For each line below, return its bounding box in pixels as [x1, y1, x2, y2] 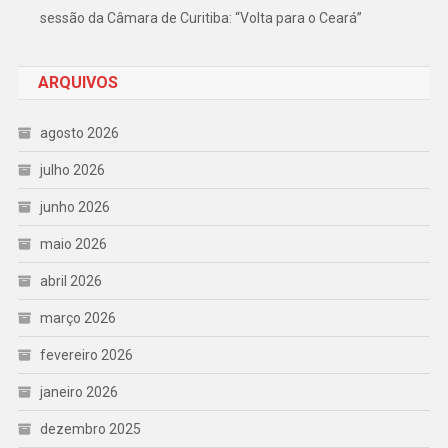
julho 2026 [39, 162, 105, 179]
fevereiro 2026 [39, 347, 133, 364]
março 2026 [39, 310, 116, 327]
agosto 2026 [39, 125, 119, 142]
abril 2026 [39, 273, 102, 290]
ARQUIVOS [37, 73, 118, 93]
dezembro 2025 [39, 421, 141, 438]
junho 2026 [39, 199, 110, 216]
